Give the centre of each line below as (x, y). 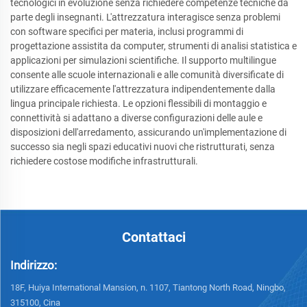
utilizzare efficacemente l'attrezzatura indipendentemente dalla (143, 89)
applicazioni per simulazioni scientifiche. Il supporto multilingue (143, 60)
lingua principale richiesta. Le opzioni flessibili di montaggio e (138, 103)
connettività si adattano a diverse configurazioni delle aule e (136, 118)
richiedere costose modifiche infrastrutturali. (104, 161)
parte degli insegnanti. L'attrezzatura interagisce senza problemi (145, 17)
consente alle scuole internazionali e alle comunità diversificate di (147, 74)
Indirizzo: (34, 265)
